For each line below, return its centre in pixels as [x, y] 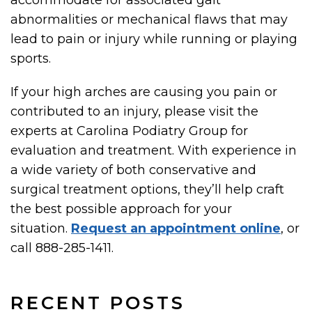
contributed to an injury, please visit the [134, 112]
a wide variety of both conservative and [133, 170]
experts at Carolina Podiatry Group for [129, 131]
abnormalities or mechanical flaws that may [149, 20]
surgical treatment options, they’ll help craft [147, 190]
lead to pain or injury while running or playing [154, 39]
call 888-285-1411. [62, 248]
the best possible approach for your [121, 209]
